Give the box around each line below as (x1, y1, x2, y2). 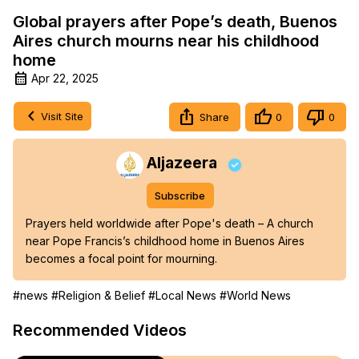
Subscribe (155, 189, 205, 203)
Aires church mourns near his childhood (13, 30, 319, 50)
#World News (220, 288, 291, 303)
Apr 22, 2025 (31, 71, 99, 85)
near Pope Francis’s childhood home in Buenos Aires (26, 234, 305, 248)
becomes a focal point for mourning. (26, 252, 217, 266)
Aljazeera (147, 153, 217, 173)
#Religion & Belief (51, 288, 145, 303)
